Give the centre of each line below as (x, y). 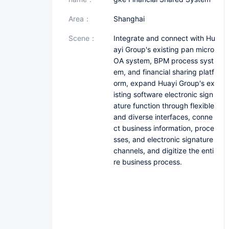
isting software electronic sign (163, 94)
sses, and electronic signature (163, 139)
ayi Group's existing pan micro (164, 49)
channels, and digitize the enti (164, 151)
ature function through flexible (164, 106)
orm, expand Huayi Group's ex (164, 83)
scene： (85, 38)
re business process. (148, 162)
